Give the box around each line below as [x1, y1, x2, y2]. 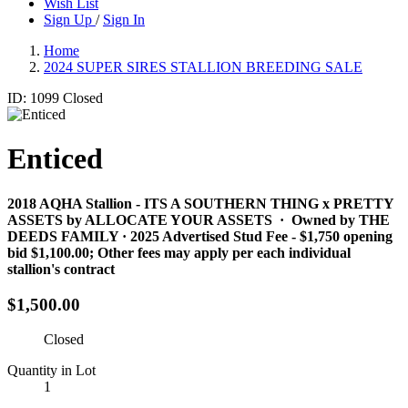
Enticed [7, 142, 103, 176]
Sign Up [44, 12, 96, 27]
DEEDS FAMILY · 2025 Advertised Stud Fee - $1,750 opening [7, 228, 393, 244]
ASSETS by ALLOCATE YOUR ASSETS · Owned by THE [7, 211, 390, 228]
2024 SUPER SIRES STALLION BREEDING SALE [44, 59, 362, 75]
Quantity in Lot [7, 362, 96, 379]
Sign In [103, 12, 145, 27]
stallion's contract [7, 260, 115, 277]
